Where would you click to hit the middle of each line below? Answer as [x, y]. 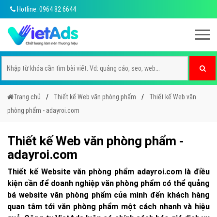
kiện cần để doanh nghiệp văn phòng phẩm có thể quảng [108, 183]
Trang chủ [27, 97]
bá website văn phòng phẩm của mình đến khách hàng [108, 195]
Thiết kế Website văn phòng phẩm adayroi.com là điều [108, 172]
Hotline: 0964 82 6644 [46, 9]
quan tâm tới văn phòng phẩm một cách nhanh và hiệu [108, 207]
